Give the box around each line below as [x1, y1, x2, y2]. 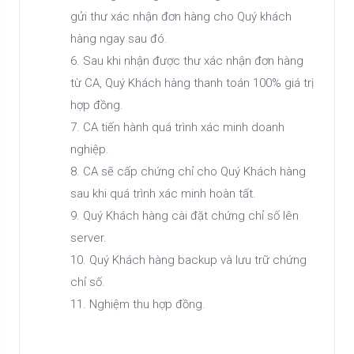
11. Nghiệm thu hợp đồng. [70, 297, 205, 311]
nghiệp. [70, 142, 109, 156]
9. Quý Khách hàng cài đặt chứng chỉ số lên [70, 209, 299, 223]
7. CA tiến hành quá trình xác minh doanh [70, 120, 284, 134]
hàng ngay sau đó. [70, 32, 168, 46]
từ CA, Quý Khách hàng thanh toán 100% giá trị [70, 76, 314, 90]
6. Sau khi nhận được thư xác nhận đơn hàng [70, 54, 303, 68]
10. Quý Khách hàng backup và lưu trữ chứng [70, 253, 307, 267]
